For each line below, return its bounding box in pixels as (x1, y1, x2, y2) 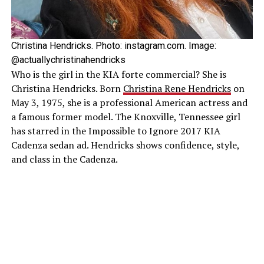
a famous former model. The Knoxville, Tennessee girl (11, 110, 240, 124)
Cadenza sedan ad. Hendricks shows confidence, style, (11, 138, 239, 152)
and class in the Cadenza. (11, 153, 118, 166)
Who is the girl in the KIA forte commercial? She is (11, 68, 226, 81)
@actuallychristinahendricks (11, 54, 126, 66)
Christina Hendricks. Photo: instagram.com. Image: (11, 40, 216, 52)
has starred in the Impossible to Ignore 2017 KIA (11, 124, 220, 138)
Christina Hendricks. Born (11, 82, 123, 95)
